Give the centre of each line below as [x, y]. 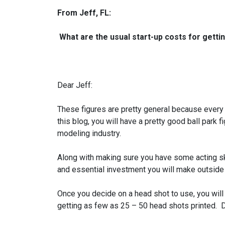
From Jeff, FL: [84, 13]
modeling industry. [89, 133]
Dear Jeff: [75, 85]
